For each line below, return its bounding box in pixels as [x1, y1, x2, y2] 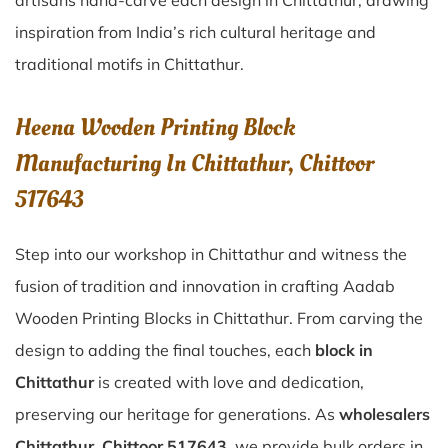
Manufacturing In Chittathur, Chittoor [15, 147, 374, 180]
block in [315, 340, 373, 360]
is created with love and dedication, [94, 372, 364, 392]
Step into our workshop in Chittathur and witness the [15, 244, 407, 264]
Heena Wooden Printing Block [15, 111, 295, 144]
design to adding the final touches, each [15, 340, 315, 360]
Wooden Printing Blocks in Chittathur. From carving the [15, 308, 423, 328]
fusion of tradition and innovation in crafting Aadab [15, 276, 395, 296]
